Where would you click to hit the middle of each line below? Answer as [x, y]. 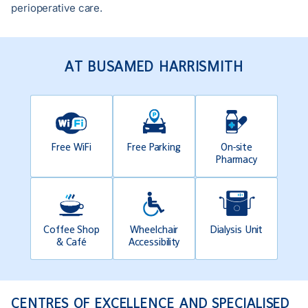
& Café [71, 242]
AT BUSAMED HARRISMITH [154, 66]
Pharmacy [236, 159]
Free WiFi [71, 147]
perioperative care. [57, 8]
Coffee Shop [71, 230]
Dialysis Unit [236, 230]
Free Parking [154, 147]
